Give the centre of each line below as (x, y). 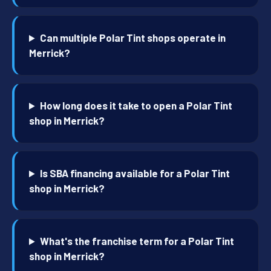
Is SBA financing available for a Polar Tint (135, 173)
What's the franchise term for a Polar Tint (137, 241)
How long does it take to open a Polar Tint (136, 106)
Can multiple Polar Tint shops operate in (133, 38)
